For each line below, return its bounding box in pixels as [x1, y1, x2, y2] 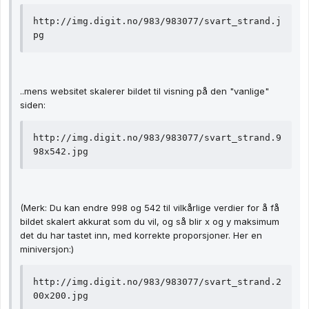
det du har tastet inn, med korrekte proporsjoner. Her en [20, 230, 262, 241]
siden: [20, 99, 46, 111]
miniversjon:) [20, 243, 74, 255]
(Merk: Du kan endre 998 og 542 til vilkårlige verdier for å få [20, 202, 279, 214]
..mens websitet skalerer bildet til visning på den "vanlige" [20, 86, 269, 97]
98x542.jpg [33, 146, 88, 157]
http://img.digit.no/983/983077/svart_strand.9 [33, 132, 281, 143]
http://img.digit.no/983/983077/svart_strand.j [33, 16, 281, 27]
